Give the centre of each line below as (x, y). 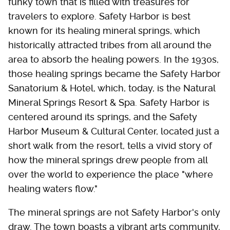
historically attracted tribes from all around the (110, 45)
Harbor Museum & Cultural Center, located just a (114, 131)
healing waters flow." (54, 188)
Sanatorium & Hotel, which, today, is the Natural (112, 88)
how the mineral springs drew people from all (108, 160)
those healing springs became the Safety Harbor (114, 73)
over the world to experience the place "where (111, 174)
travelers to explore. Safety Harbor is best (99, 16)
